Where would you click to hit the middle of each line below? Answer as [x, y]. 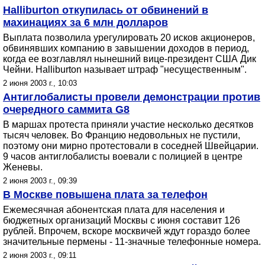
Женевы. [23, 167]
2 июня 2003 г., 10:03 [40, 83]
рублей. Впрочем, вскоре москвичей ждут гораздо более [127, 231]
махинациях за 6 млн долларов [85, 22]
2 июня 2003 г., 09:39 [40, 181]
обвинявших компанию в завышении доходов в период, [126, 48]
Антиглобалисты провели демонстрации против [132, 97]
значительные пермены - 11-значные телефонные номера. [132, 242]
